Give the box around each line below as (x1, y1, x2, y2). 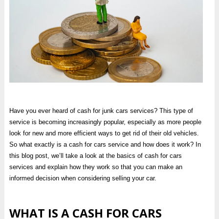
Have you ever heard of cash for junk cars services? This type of (9, 107, 193, 114)
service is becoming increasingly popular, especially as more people (9, 118, 201, 126)
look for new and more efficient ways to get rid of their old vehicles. (9, 129, 199, 137)
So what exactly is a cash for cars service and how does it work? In (9, 140, 201, 148)
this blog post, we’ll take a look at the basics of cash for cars (9, 152, 182, 159)
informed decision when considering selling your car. (9, 174, 156, 182)
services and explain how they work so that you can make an (9, 163, 182, 171)
